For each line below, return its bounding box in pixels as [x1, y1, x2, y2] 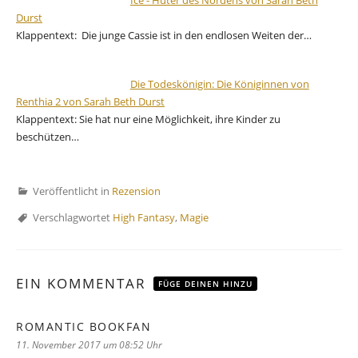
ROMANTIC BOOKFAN [16, 318, 151, 334]
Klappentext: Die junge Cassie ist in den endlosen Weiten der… [16, 27, 312, 42]
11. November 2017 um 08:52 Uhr [16, 337, 162, 352]
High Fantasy [113, 210, 175, 225]
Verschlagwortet [33, 210, 113, 225]
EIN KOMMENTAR [16, 273, 151, 292]
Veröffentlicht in [33, 184, 112, 199]
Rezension [112, 184, 161, 199]
